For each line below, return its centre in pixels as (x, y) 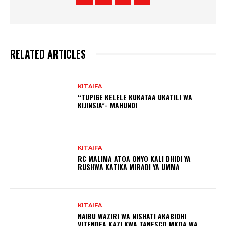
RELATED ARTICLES (48, 54)
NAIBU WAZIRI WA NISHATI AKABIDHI (132, 216)
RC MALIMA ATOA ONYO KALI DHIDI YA (134, 158)
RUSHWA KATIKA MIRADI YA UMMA (129, 166)
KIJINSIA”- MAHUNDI (108, 105)
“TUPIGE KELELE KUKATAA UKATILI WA (135, 97)
